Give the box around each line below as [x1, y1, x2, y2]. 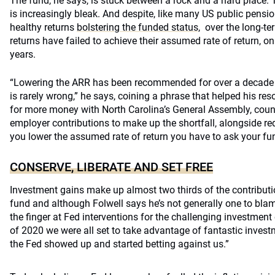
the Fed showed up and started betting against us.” [10, 238, 229, 250]
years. [10, 48, 36, 60]
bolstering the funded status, [77, 21, 200, 33]
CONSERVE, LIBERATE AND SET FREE [10, 160, 213, 174]
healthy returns [10, 21, 77, 33]
